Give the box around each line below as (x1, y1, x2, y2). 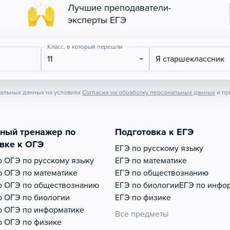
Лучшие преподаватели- (68, 2, 171, 13)
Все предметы (115, 209, 168, 219)
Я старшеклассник (161, 54, 225, 64)
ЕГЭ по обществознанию (115, 168, 208, 178)
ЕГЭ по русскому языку (115, 143, 203, 154)
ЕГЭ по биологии (115, 180, 179, 190)
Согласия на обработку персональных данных (82, 89, 215, 96)
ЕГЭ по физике (115, 193, 171, 203)
